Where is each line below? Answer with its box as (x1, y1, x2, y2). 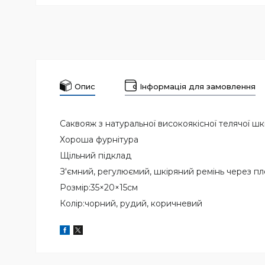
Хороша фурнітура (60, 134, 141, 146)
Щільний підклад (60, 150, 134, 161)
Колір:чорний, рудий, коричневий (60, 198, 205, 209)
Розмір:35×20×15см (60, 182, 138, 193)
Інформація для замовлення (140, 81, 256, 91)
